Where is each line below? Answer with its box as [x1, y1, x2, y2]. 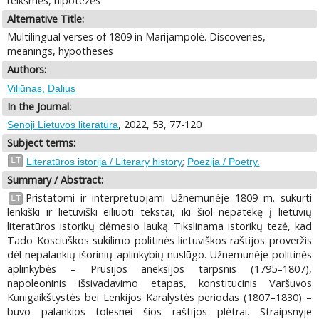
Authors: [7, 63, 47, 77]
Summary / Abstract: [7, 172, 104, 187]
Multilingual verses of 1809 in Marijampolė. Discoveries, [7, 30, 266, 44]
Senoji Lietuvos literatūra [7, 119, 119, 131]
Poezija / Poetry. [187, 155, 260, 167]
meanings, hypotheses [7, 44, 114, 58]
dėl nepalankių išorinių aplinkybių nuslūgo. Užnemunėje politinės [7, 248, 312, 262]
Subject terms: [7, 136, 76, 150]
